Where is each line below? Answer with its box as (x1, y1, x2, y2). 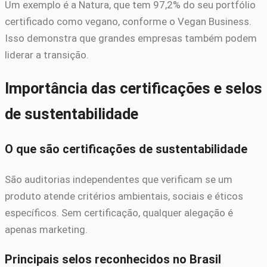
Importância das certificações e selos (5, 79, 262, 97)
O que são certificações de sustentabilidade (5, 142, 247, 156)
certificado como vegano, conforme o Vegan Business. (5, 15, 252, 27)
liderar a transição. (5, 48, 89, 61)
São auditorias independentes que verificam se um (5, 173, 232, 185)
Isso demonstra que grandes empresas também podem (5, 32, 257, 44)
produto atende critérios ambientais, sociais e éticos (5, 190, 243, 202)
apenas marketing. (5, 223, 88, 235)
